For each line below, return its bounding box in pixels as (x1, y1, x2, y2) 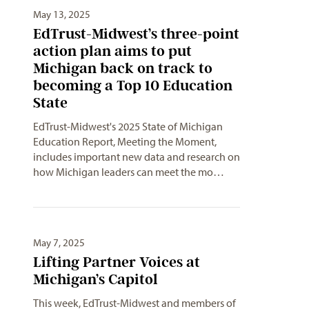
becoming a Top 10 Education (33, 76, 232, 94)
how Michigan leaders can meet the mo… (33, 164, 224, 179)
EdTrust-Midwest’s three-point (33, 24, 239, 42)
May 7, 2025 (33, 235, 85, 249)
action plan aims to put (33, 41, 192, 59)
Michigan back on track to (33, 59, 212, 77)
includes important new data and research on (33, 149, 240, 163)
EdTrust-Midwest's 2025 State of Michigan (33, 119, 223, 133)
